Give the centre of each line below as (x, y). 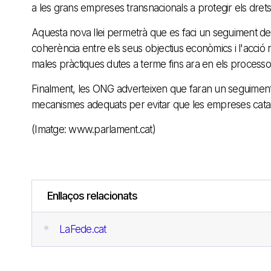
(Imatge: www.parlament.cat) (93, 130)
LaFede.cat (83, 230)
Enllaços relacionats (92, 196)
